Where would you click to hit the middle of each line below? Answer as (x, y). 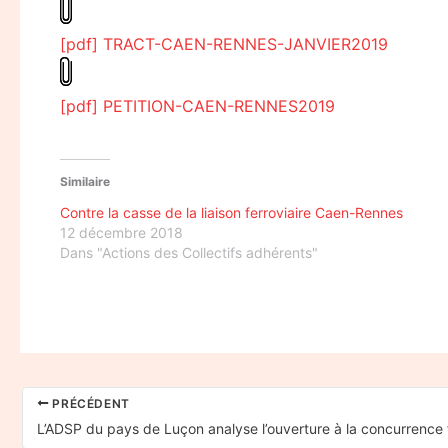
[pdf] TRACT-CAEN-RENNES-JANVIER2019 (224, 43)
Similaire (85, 181)
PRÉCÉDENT (89, 403)
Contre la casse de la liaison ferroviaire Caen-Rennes (231, 212)
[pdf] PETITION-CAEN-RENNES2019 (197, 105)
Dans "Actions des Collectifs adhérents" (189, 252)
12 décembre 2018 (121, 232)
